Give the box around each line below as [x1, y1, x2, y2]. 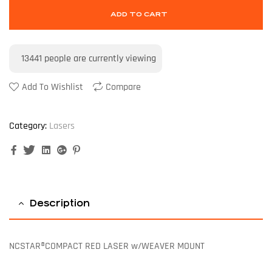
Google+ [69, 143, 101, 157]
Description [30, 198, 90, 209]
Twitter [38, 143, 66, 157]
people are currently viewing [42, 52, 156, 66]
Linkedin [53, 143, 86, 157]
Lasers [49, 120, 75, 133]
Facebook [19, 143, 55, 157]
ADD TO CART [110, 10, 168, 19]
